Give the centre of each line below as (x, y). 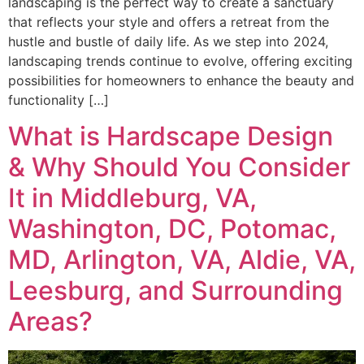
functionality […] (58, 100)
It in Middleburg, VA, (132, 198)
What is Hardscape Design (171, 136)
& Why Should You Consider (179, 167)
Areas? (50, 322)
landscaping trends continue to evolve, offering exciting (180, 61)
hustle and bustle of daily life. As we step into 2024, (168, 41)
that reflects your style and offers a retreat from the (169, 22)
